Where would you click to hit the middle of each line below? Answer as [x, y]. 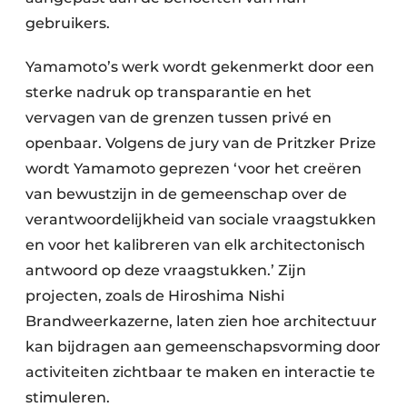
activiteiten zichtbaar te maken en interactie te [200, 372]
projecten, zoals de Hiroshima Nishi [155, 296]
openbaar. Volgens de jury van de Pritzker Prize [201, 144]
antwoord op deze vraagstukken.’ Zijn [166, 271]
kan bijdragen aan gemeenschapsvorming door [203, 347]
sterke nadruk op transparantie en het [169, 93]
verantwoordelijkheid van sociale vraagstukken [201, 220]
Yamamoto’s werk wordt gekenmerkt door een [200, 67]
